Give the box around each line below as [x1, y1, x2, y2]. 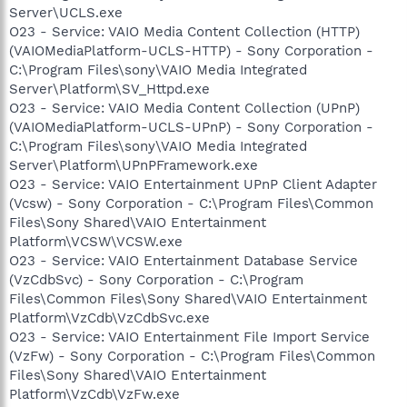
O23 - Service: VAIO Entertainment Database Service [9, 252, 358, 269]
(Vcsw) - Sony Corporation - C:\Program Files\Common [9, 194, 373, 212]
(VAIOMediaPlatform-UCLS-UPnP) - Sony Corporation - [9, 118, 373, 135]
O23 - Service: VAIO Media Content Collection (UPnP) [9, 99, 360, 116]
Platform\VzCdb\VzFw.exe [9, 385, 180, 402]
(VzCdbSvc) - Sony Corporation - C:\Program [9, 271, 303, 288]
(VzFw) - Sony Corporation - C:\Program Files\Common [9, 347, 375, 364]
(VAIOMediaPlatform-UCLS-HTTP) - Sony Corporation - [9, 42, 373, 59]
